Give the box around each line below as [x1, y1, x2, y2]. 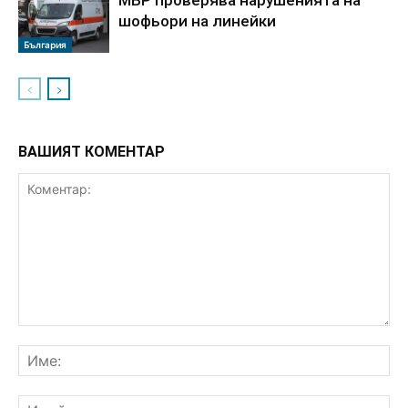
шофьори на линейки [118, 11, 276, 30]
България [24, 37, 66, 51]
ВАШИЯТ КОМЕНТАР [18, 142, 165, 160]
